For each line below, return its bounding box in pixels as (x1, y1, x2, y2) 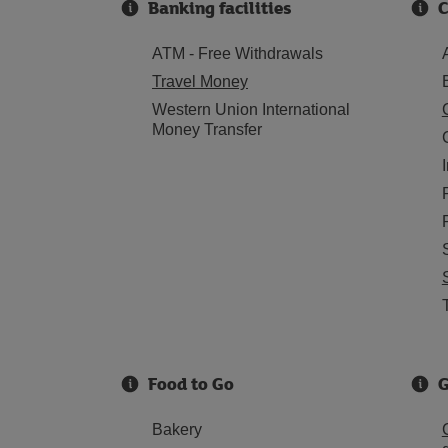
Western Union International (152, 101, 350, 118)
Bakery (152, 421, 202, 438)
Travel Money (152, 73, 248, 90)
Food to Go (148, 371, 234, 396)
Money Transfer (152, 121, 262, 138)
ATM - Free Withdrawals (152, 45, 323, 62)
